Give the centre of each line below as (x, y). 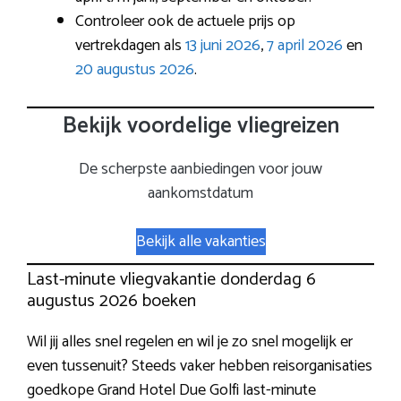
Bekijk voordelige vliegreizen (200, 126)
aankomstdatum (200, 193)
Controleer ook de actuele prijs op (185, 22)
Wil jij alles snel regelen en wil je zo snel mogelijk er (190, 341)
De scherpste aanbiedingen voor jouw (200, 169)
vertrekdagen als (130, 46)
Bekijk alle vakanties (200, 241)
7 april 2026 (305, 46)
